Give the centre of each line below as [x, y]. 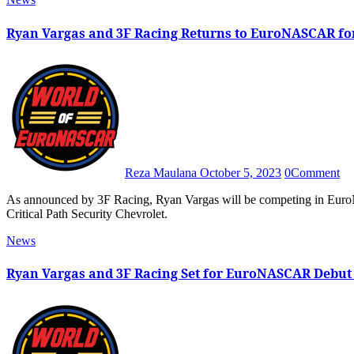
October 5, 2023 [241, 173]
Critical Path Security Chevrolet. [87, 214]
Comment [315, 173]
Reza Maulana [162, 173]
